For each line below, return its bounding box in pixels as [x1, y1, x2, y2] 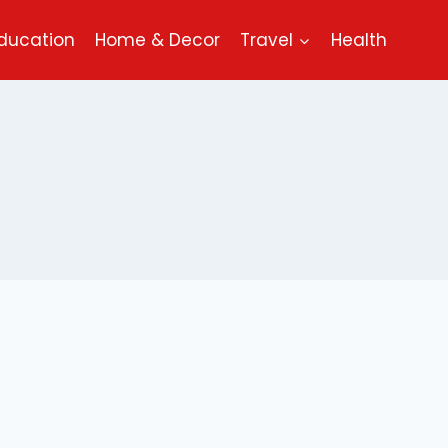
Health [330, 27, 387, 52]
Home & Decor [95, 27, 221, 52]
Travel [240, 27, 294, 52]
